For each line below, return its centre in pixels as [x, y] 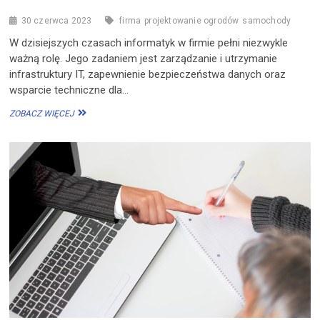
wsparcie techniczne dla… [69, 90]
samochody [267, 20]
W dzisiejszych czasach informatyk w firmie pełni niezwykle [149, 42]
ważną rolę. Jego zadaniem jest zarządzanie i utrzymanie [144, 58]
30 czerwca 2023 [56, 20]
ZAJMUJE [93, 124]
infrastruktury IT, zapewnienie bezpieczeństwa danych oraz [148, 74]
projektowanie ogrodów [192, 20]
